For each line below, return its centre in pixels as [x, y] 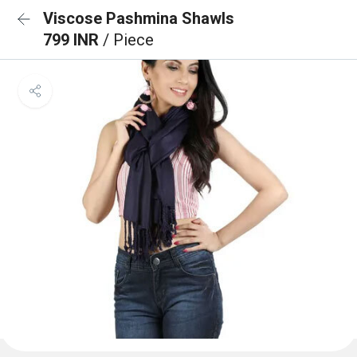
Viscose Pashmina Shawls [139, 18]
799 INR [73, 40]
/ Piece [128, 40]
